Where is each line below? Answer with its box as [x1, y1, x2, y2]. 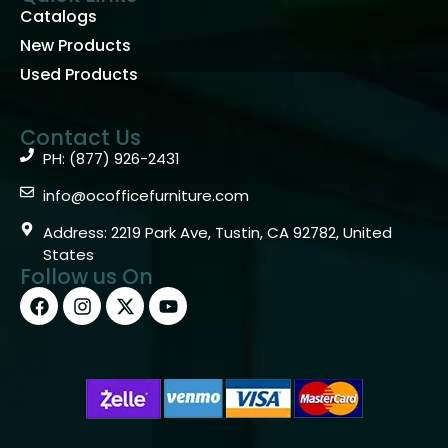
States [42, 244, 94, 266]
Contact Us [20, 123, 141, 153]
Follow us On [20, 262, 153, 292]
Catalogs [20, 5, 97, 29]
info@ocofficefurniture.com [42, 185, 249, 207]
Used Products [20, 63, 138, 87]
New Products [20, 34, 131, 58]
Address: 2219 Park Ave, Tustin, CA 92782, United [42, 222, 392, 244]
